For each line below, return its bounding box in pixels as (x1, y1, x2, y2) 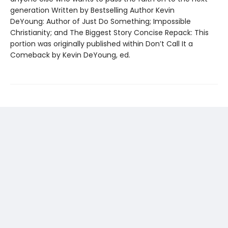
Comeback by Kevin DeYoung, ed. (10, 49, 130, 60)
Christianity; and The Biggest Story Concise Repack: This (10, 27, 209, 38)
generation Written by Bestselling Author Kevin (10, 5, 175, 15)
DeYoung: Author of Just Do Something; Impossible (10, 16, 191, 26)
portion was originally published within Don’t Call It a (10, 38, 193, 49)
